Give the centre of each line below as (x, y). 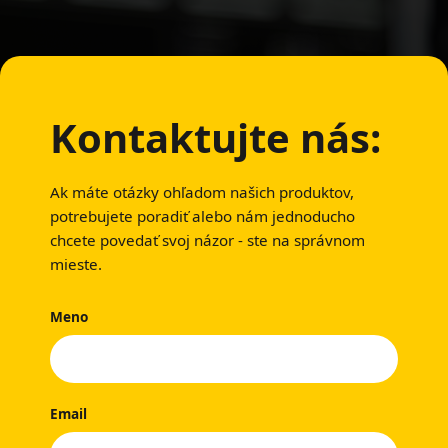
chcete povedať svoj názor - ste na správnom (207, 240)
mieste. (76, 264)
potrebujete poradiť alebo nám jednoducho (202, 216)
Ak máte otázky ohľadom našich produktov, (202, 192)
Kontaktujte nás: (215, 138)
